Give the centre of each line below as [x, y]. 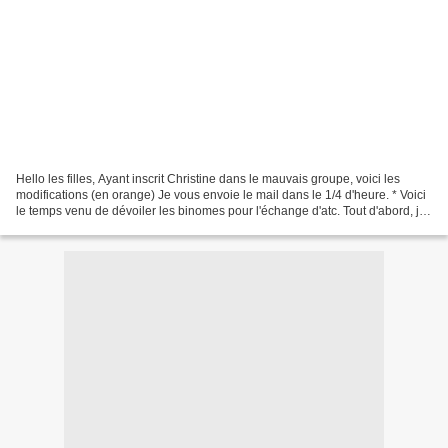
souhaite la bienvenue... [81, 226]
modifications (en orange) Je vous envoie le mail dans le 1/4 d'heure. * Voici [221, 194]
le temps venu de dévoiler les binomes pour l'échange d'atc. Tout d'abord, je [221, 210]
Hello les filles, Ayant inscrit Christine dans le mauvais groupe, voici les [208, 178]
